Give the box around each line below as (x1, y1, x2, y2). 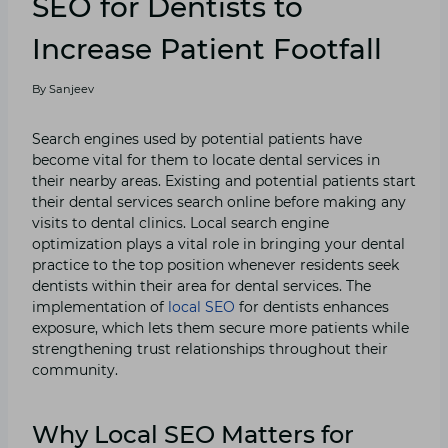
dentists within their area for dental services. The (32, 276, 371, 295)
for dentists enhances (235, 297, 389, 316)
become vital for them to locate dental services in (32, 150, 380, 169)
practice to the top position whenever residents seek (32, 255, 399, 274)
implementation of (32, 297, 168, 316)
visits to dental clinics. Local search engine (32, 213, 329, 232)
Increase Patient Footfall (32, 31, 382, 66)
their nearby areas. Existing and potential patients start (32, 171, 416, 190)
